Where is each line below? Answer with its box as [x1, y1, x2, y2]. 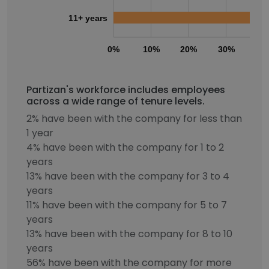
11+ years [68, 13, 107, 23]
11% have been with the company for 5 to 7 [26, 198, 227, 212]
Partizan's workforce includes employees [26, 83, 225, 97]
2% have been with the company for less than [26, 112, 242, 125]
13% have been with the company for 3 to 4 [26, 169, 229, 183]
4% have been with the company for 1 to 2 [26, 141, 224, 154]
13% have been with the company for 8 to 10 [26, 227, 232, 241]
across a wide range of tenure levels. [26, 94, 205, 108]
